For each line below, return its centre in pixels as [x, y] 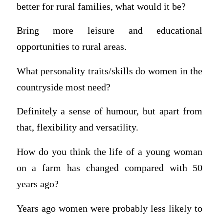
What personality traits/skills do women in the [109, 71]
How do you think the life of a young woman [109, 152]
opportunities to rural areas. [71, 47]
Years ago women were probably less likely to [109, 208]
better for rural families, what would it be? [101, 6]
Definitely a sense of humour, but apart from [109, 111]
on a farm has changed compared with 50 [109, 168]
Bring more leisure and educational [109, 31]
